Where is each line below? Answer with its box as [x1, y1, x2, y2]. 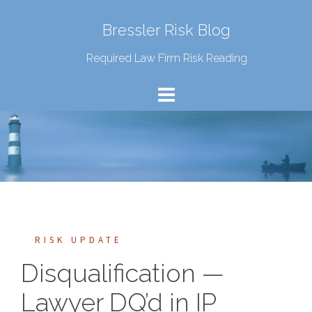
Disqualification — [21, 258, 224, 288]
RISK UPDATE [35, 233, 123, 246]
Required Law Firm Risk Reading [86, 52, 247, 65]
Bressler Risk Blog [102, 21, 231, 39]
